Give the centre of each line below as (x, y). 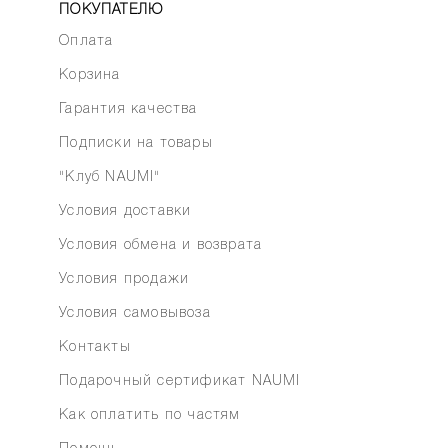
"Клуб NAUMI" (110, 177)
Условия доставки (125, 211)
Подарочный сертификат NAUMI (180, 381)
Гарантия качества (128, 109)
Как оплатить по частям (150, 415)
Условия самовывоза (135, 313)
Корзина (90, 75)
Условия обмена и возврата (161, 245)
